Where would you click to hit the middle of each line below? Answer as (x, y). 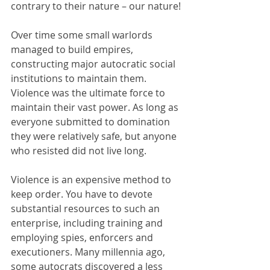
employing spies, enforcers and (83, 237)
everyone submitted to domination (92, 121)
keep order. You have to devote (83, 194)
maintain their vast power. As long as (96, 107)
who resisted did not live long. (79, 150)
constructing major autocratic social (94, 64)
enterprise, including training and (88, 223)
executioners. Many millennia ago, (89, 252)
